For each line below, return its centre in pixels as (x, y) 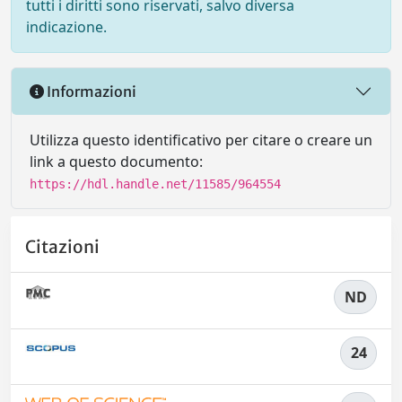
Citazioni (62, 247)
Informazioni (90, 91)
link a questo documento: (116, 162)
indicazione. (66, 27)
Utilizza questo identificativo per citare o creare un (201, 140)
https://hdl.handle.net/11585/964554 (155, 184)
